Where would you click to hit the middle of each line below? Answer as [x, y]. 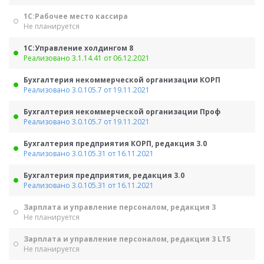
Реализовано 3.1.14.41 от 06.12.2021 [87, 58]
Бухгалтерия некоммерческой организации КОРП [122, 80]
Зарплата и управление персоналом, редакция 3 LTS [127, 239]
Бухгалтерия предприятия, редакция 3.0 [104, 175]
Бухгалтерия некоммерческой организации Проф [122, 112]
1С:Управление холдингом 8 [78, 48]
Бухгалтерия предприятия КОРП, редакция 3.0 [115, 143]
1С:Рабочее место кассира [76, 16]
